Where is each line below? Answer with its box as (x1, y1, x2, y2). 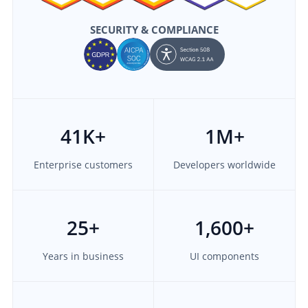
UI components (190, 249, 260, 263)
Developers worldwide (173, 157, 276, 171)
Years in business (42, 249, 124, 263)
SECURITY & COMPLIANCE (89, 22, 219, 36)
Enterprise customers (33, 157, 133, 171)
